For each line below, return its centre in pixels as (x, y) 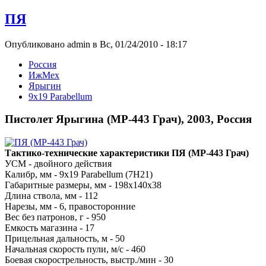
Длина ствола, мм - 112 (51, 196)
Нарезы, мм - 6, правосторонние (70, 207)
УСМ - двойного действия (58, 164)
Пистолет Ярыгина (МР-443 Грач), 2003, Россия (128, 119)
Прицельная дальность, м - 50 (65, 239)
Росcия (42, 64)
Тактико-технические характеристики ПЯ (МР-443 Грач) (127, 153)
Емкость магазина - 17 (50, 228)
